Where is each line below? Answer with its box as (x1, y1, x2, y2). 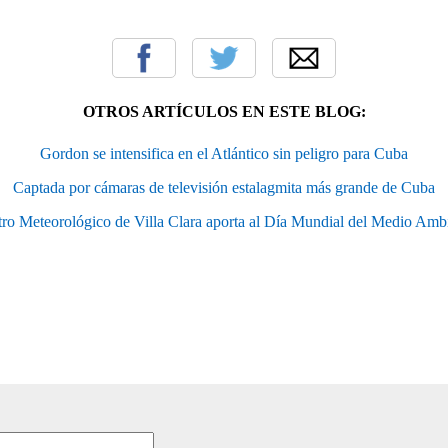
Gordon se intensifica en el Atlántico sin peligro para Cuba (40, 144, 408, 162)
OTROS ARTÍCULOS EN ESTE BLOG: (82, 102, 366, 120)
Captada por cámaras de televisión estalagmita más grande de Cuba (13, 178, 435, 196)
